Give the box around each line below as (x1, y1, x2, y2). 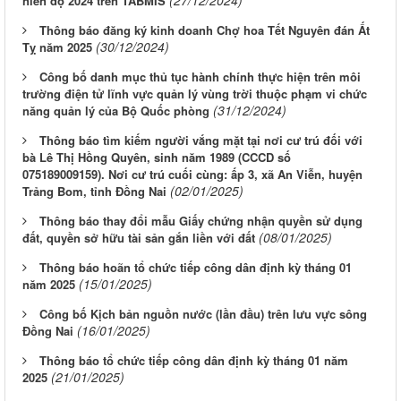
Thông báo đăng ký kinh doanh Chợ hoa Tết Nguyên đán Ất (39, 21, 370, 39)
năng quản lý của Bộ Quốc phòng (22, 102, 209, 120)
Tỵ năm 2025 (22, 38, 92, 56)
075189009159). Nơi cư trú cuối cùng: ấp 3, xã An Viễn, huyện (22, 166, 363, 183)
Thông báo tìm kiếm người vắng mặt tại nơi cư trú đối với (39, 132, 363, 149)
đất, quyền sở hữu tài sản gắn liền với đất (22, 229, 255, 247)
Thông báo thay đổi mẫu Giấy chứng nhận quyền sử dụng (39, 212, 363, 230)
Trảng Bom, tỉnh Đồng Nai (22, 183, 166, 200)
